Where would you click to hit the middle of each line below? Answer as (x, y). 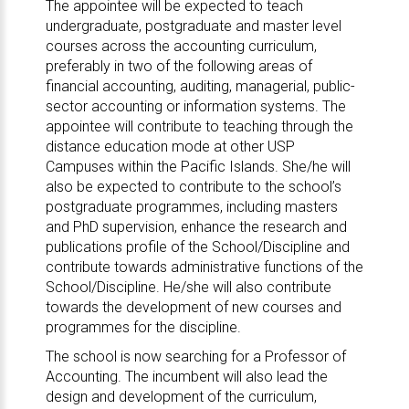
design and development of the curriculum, (181, 397)
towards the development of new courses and (193, 307)
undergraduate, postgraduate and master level (193, 26)
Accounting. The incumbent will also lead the (186, 377)
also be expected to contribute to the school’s (193, 187)
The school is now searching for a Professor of (195, 357)
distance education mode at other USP (170, 147)
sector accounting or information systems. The (195, 106)
